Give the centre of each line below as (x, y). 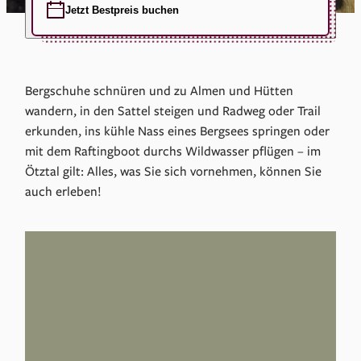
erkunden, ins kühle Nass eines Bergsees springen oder (178, 131)
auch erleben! (64, 191)
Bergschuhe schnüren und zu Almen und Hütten (160, 91)
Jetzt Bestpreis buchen (122, 10)
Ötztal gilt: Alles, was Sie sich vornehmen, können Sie (174, 171)
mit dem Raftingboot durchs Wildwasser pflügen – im (173, 151)
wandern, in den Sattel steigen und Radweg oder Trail (173, 111)
